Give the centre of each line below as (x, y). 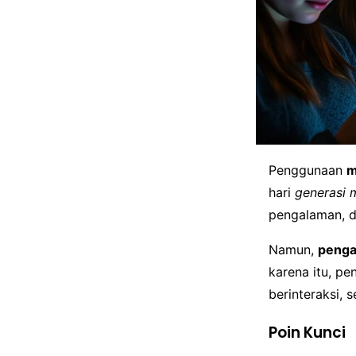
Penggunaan (308, 170)
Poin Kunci (307, 332)
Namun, (293, 250)
